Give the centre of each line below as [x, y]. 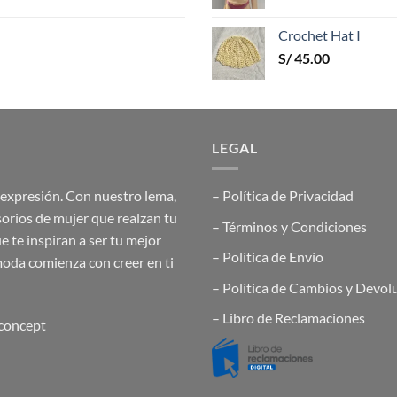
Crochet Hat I [319, 35]
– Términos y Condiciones [289, 226]
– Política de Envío [268, 257]
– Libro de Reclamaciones [288, 318]
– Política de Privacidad [283, 196]
